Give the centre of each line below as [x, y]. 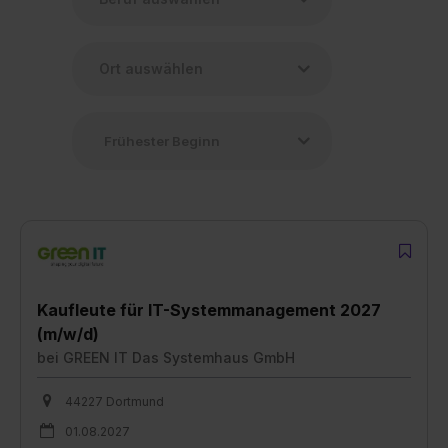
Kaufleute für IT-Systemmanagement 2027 [209, 309]
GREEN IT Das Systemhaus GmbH [179, 357]
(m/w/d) [68, 333]
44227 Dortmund [114, 401]
